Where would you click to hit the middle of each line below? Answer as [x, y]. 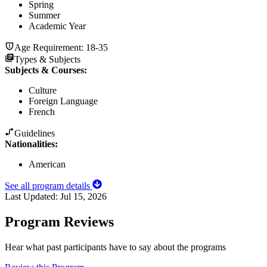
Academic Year [57, 26]
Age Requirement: [50, 47]
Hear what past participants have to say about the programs [115, 247]
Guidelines [35, 133]
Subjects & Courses [44, 70]
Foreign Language [63, 101]
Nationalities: [31, 144]
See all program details [49, 185]
